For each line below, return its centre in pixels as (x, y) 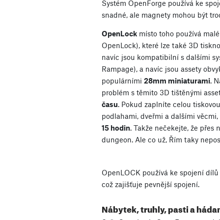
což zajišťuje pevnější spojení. (151, 184)
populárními (123, 81)
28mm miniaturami (177, 81)
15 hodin (116, 128)
